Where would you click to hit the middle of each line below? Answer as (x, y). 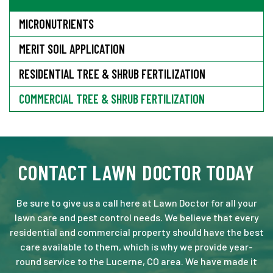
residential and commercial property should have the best (136, 232)
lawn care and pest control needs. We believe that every (136, 217)
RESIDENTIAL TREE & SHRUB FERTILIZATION (112, 73)
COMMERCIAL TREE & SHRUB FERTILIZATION (112, 98)
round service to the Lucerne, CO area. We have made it (136, 261)
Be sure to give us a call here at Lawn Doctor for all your (136, 202)
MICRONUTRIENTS (56, 23)
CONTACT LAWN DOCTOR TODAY (136, 172)
